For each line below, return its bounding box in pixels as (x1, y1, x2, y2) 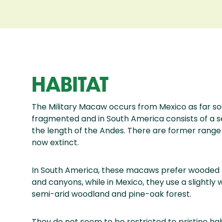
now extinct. (32, 137, 79, 149)
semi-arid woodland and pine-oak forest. (32, 188, 192, 200)
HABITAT (32, 70, 109, 98)
